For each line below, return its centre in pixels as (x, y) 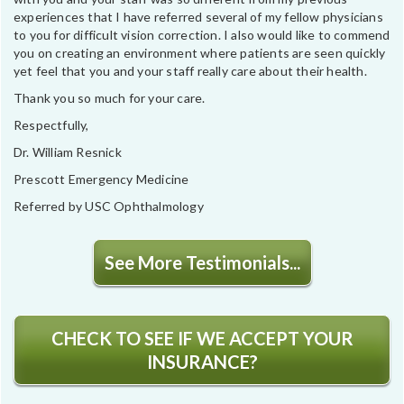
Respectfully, (51, 124)
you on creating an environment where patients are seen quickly (200, 52)
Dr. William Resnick (68, 151)
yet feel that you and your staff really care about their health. (190, 70)
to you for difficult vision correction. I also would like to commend (202, 34)
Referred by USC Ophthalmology (109, 206)
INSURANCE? (202, 361)
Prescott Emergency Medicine (101, 179)
